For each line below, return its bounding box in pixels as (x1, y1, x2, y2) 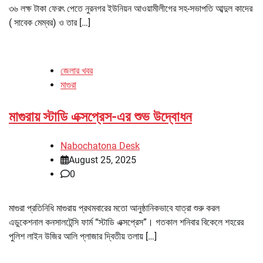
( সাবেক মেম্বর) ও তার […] (9, 17, 90, 29)
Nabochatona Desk (60, 140, 140, 152)
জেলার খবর (60, 65, 93, 77)
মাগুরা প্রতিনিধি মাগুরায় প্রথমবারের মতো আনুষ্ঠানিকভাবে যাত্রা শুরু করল (9, 203, 220, 214)
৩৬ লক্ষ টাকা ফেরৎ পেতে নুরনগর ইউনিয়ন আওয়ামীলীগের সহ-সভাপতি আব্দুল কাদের (9, 3, 252, 15)
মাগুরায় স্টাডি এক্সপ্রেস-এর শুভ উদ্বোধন (9, 109, 192, 126)
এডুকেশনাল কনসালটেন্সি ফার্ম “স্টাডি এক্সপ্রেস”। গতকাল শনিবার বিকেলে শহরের (9, 217, 244, 228)
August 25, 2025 (69, 154, 136, 166)
